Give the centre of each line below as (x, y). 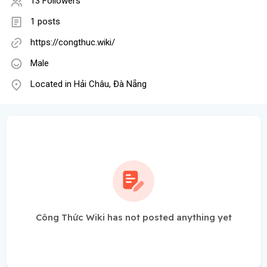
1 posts (45, 22)
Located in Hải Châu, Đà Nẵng (89, 84)
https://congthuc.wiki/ (73, 43)
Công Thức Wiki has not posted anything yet (133, 218)
